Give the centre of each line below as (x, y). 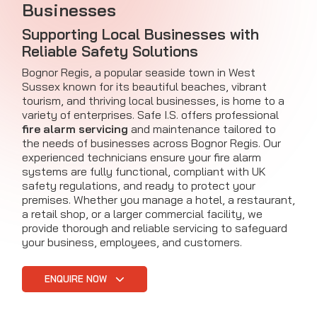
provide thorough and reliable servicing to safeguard (155, 228)
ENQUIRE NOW (77, 279)
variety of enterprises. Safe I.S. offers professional (150, 115)
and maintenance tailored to (202, 129)
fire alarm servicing (75, 129)
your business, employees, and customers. (132, 242)
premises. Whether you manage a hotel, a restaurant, (158, 200)
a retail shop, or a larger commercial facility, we (142, 214)
